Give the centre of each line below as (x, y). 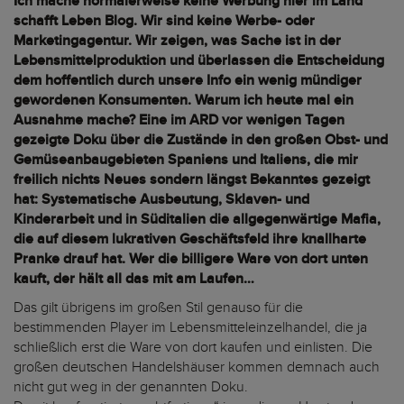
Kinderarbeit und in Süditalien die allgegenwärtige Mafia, (197, 220)
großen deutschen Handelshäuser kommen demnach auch (197, 367)
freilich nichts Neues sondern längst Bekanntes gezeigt (192, 180)
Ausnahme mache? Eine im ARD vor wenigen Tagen (179, 120)
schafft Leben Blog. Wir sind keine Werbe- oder (164, 21)
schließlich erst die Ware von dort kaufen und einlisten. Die (193, 348)
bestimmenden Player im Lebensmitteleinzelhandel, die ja (190, 328)
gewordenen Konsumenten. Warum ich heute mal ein (184, 101)
